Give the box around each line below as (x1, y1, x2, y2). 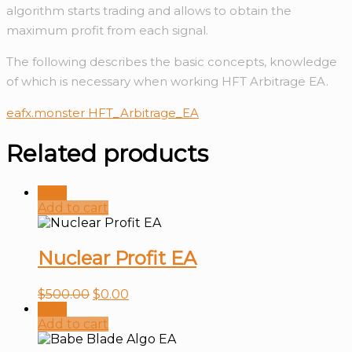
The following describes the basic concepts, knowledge (6, 53, 337, 69)
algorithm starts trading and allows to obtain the (6, 2, 291, 18)
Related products (6, 138, 208, 168)
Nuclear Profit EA (38, 246, 196, 269)
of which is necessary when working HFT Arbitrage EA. (6, 73, 328, 89)
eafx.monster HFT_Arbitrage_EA (6, 104, 199, 120)
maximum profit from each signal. (6, 22, 208, 38)
